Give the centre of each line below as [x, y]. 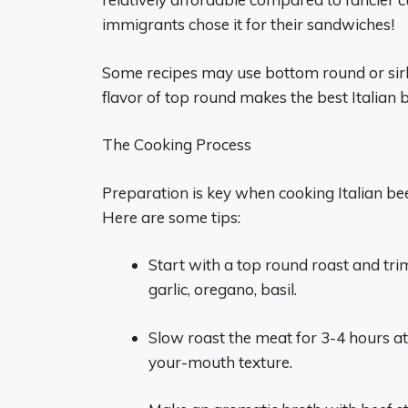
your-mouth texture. [220, 362]
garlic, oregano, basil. [223, 289]
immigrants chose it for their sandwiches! [248, 24]
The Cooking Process [177, 144]
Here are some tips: [171, 217]
